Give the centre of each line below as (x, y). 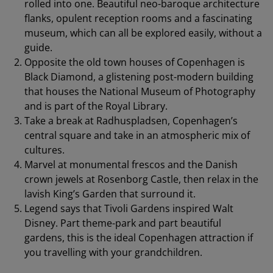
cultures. (44, 150)
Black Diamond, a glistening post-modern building (139, 77)
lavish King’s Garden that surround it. (110, 194)
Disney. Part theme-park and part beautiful (123, 223)
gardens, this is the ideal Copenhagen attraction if (139, 238)
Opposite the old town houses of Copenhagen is (135, 62)
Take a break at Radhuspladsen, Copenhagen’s (131, 121)
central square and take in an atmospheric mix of (137, 136)
